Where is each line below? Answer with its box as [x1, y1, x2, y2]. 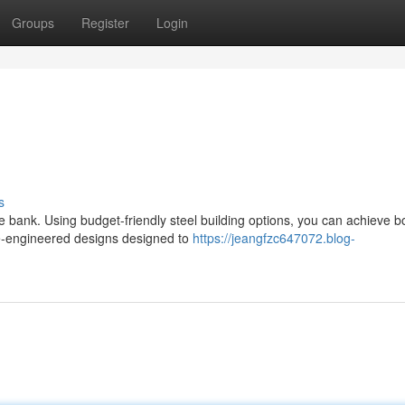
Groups [12, 14, 54, 32]
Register [81, 14, 129, 32]
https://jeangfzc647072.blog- [193, 229, 355, 247]
